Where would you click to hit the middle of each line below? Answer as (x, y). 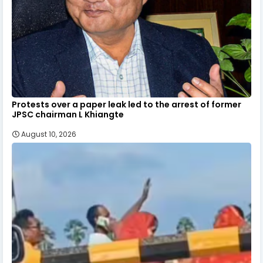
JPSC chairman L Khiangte (68, 114)
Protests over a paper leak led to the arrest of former (127, 104)
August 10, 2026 (49, 134)
